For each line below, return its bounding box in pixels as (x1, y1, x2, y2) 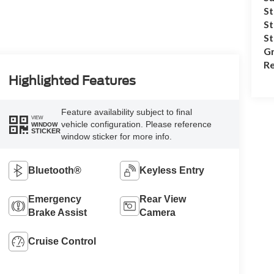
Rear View (139, 194, 187, 205)
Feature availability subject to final (61, 107, 192, 117)
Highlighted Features (8, 73, 136, 89)
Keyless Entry (139, 165, 205, 176)
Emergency (28, 194, 81, 205)
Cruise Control (28, 236, 96, 247)
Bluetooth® (28, 165, 81, 176)
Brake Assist (28, 207, 87, 218)
